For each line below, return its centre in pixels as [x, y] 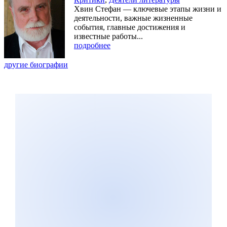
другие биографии [36, 64]
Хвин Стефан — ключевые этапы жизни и [148, 9]
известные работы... [108, 36]
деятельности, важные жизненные [133, 18]
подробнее [92, 45]
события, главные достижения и [130, 27]
